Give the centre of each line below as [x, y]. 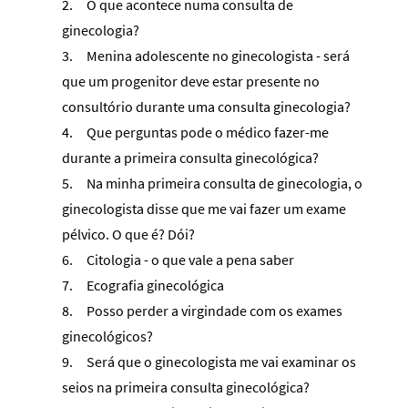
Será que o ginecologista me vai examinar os [221, 361]
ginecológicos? [107, 336]
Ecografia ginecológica [155, 285]
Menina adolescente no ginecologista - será [218, 55]
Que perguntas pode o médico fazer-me [208, 132]
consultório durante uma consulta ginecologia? [206, 106]
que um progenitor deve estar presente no [191, 81]
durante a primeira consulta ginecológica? [190, 157]
